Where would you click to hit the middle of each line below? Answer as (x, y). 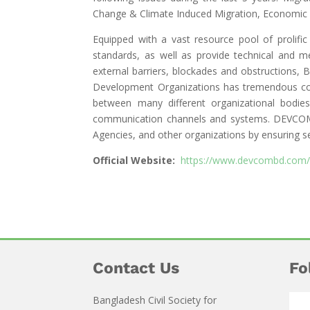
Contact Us (136, 268)
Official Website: (134, 160)
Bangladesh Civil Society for (155, 300)
